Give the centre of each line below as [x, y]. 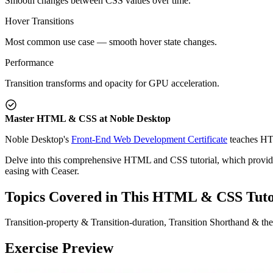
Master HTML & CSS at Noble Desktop [88, 118]
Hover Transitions [39, 21]
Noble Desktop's [38, 139]
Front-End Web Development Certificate [149, 139]
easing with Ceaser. [42, 171]
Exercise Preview [59, 248]
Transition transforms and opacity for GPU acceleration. [112, 83]
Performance [29, 62]
